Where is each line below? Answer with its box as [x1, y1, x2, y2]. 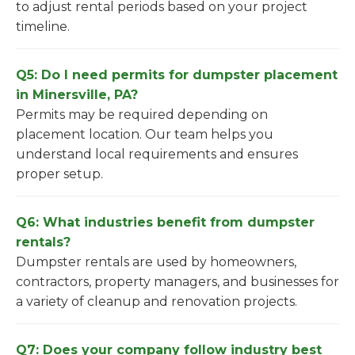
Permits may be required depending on [16, 107, 268, 122]
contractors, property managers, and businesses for [16, 274, 339, 289]
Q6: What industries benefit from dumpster [16, 215, 315, 230]
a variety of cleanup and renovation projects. [16, 294, 297, 309]
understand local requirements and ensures [16, 147, 298, 162]
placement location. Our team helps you [16, 127, 273, 142]
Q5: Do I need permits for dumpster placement [16, 67, 338, 82]
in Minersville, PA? [16, 87, 138, 102]
